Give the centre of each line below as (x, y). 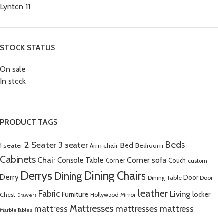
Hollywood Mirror (113, 194)
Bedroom (149, 145)
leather (153, 193)
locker (201, 194)
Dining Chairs (115, 175)
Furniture (75, 194)
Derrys (36, 175)
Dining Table (165, 177)
